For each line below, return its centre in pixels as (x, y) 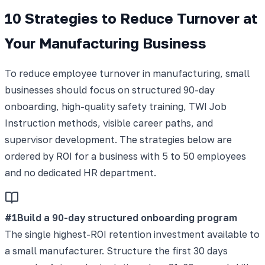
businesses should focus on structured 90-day (110, 90)
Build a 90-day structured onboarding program (127, 217)
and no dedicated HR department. (80, 172)
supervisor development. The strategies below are (118, 139)
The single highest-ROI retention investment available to (132, 234)
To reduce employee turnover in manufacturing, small (127, 73)
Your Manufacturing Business (106, 43)
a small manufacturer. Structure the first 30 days (116, 251)
